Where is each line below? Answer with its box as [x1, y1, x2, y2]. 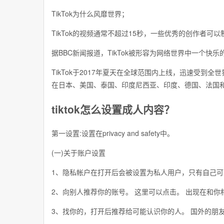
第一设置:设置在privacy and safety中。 [51, 127, 174, 138]
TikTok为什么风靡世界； [51, 8, 128, 19]
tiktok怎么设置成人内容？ [51, 101, 174, 116]
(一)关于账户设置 [51, 147, 105, 157]
